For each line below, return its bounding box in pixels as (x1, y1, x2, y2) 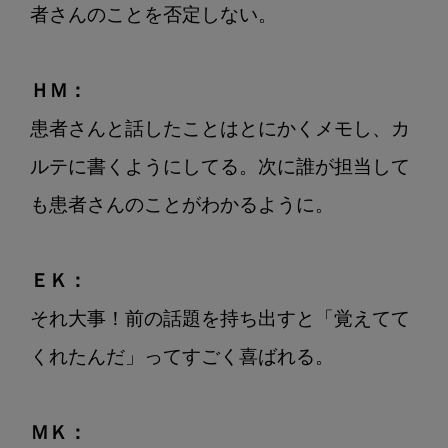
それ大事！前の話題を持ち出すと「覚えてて (30, 311, 410, 331)
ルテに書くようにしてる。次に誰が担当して (30, 159, 410, 179)
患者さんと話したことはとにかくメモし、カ (30, 121, 410, 141)
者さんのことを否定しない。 (30, 7, 277, 27)
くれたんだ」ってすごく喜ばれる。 (30, 349, 334, 369)
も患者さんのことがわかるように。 (30, 197, 334, 217)
